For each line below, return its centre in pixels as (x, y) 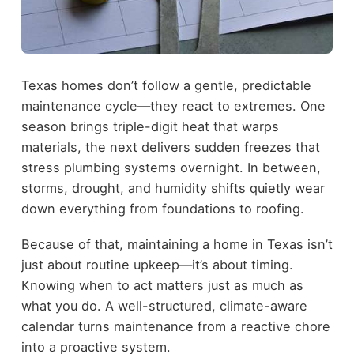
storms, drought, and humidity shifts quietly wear (173, 188)
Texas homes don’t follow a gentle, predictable (166, 86)
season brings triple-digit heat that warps (150, 127)
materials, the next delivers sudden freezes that (170, 147)
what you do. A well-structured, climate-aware (164, 305)
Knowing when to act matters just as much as (162, 285)
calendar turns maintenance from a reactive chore (175, 326)
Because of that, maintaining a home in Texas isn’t (177, 244)
